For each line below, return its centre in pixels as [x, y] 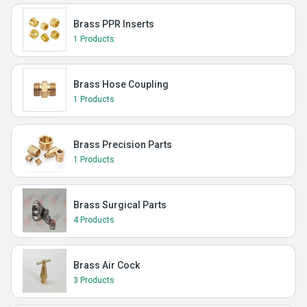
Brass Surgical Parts [120, 205]
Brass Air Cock [107, 265]
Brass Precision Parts [123, 145]
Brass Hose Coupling [121, 84]
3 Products [94, 280]
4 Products [94, 220]
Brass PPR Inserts [114, 24]
